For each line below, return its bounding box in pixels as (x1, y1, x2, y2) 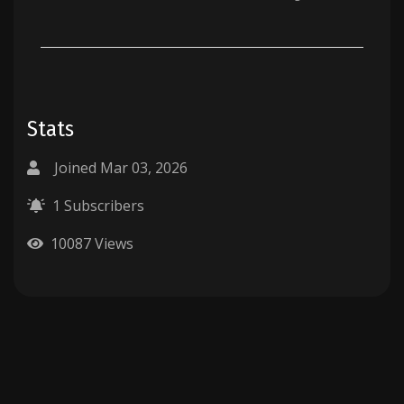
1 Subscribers (49, 196, 144, 216)
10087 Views (50, 234, 133, 254)
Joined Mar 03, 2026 (54, 158, 188, 179)
